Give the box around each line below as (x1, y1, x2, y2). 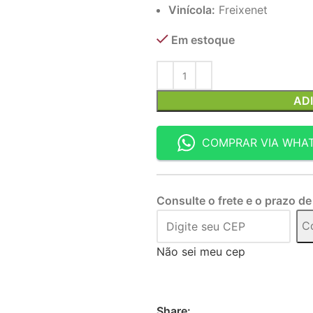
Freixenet (215, 3, 268, 17)
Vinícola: (168, 3, 215, 17)
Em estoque (171, 33, 235, 47)
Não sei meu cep (156, 244, 245, 259)
